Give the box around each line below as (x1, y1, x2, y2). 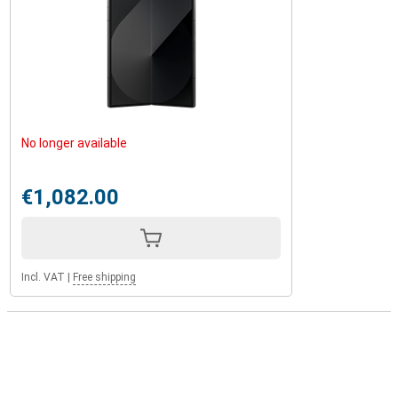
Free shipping (73, 271, 136, 283)
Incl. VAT (21, 271, 65, 283)
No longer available (21, 136, 127, 150)
